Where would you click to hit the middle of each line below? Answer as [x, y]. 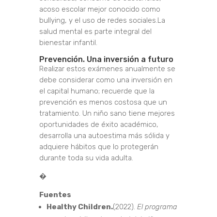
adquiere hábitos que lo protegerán [99, 147]
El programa [157, 207]
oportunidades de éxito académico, [99, 125]
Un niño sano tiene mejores [128, 114]
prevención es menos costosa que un [103, 102]
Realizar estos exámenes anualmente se [107, 69]
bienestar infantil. [68, 43]
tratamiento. [61, 114]
